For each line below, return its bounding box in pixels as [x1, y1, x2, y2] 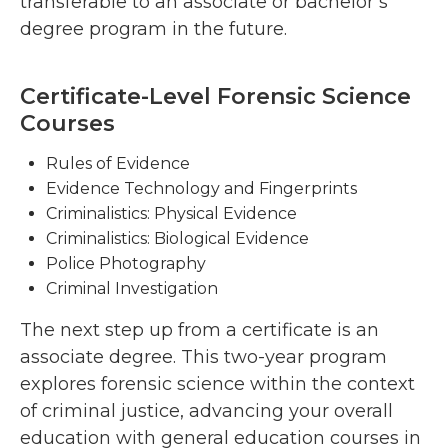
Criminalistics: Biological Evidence [46, 229, 309, 249]
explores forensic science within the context [20, 373, 415, 396]
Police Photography [46, 254, 206, 274]
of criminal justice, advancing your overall [20, 400, 393, 423]
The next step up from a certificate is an [20, 319, 379, 342]
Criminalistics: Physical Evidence [46, 204, 297, 224]
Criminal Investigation [46, 279, 218, 299]
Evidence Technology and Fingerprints [46, 179, 357, 199]
